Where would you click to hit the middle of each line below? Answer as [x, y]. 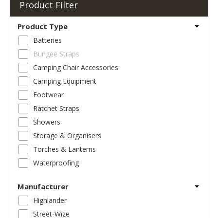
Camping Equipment [65, 81]
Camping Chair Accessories [76, 67]
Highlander [50, 200]
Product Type [43, 26]
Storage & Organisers [67, 135]
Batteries [47, 40]
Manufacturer [43, 186]
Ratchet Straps [56, 108]
